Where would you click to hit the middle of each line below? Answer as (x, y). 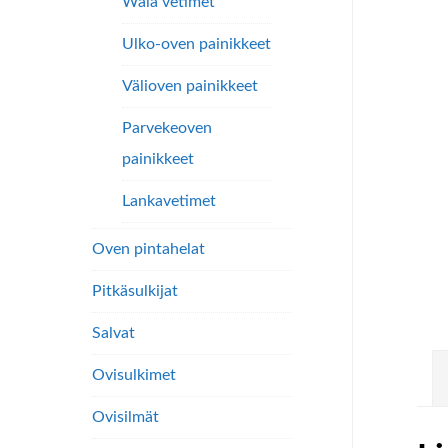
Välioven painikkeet (190, 86)
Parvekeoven (167, 128)
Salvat (113, 333)
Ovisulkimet (134, 375)
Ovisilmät (125, 417)
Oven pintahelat (148, 249)
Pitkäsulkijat (135, 291)
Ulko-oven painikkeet (196, 44)
